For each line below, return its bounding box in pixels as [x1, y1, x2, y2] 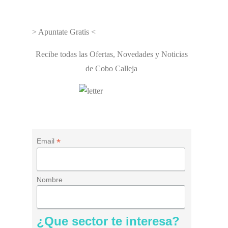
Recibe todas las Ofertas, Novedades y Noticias [35, 50, 188, 59]
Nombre [37, 176, 63, 184]
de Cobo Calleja [85, 64, 138, 73]
